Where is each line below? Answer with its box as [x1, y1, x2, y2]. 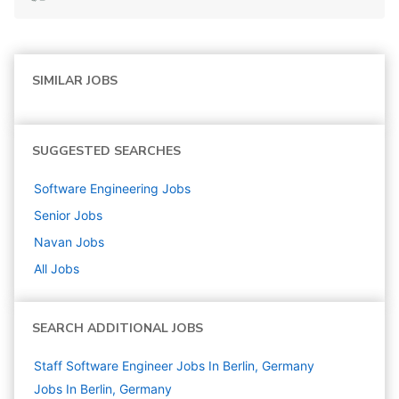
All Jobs [34, 261, 79, 277]
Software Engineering [34, 181, 159, 197]
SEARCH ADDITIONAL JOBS [32, 320, 203, 338]
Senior [34, 208, 70, 224]
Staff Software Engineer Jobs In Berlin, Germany [34, 358, 314, 374]
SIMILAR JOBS [32, 72, 118, 90]
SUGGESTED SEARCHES [32, 142, 181, 160]
